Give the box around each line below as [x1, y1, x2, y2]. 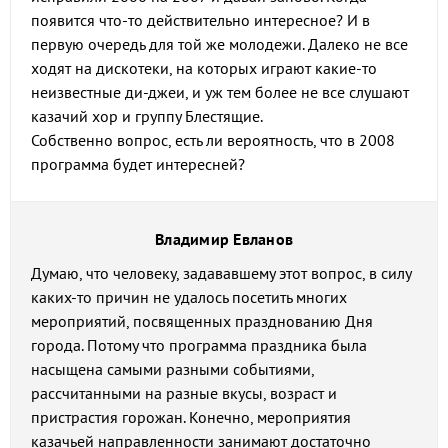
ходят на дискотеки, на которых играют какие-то [31, 58, 377, 78]
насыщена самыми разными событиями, [31, 359, 314, 379]
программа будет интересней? [31, 154, 245, 174]
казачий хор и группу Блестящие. [31, 106, 263, 126]
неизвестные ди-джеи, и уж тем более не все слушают [31, 82, 409, 102]
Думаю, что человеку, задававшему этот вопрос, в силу [31, 263, 411, 283]
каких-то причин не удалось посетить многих [31, 287, 347, 307]
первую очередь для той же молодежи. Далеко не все [31, 34, 408, 54]
